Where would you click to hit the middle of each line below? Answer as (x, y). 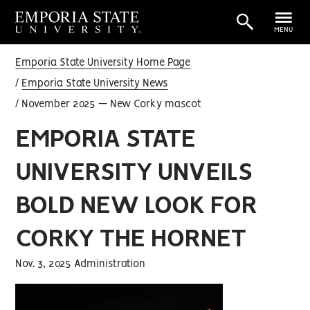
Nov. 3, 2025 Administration (81, 264)
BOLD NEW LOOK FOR (136, 206)
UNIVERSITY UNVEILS (134, 173)
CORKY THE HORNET (131, 239)
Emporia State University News (95, 84)
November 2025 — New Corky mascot (110, 104)
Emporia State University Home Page (103, 63)
